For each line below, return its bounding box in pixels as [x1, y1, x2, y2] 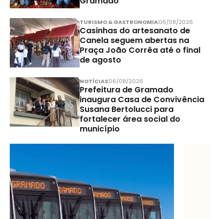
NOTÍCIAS [79, 77, 108, 86]
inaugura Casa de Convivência [79, 94, 204, 106]
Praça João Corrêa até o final [79, 44, 200, 56]
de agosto [79, 54, 121, 66]
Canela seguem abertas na [79, 35, 189, 46]
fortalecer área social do [79, 113, 180, 125]
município [79, 123, 120, 135]
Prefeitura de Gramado [79, 84, 174, 96]
